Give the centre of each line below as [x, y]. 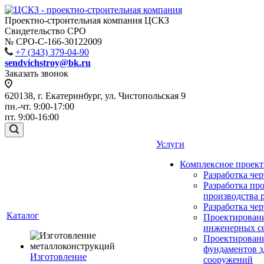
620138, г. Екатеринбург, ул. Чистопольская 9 [95, 96]
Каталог [23, 215]
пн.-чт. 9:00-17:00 [39, 106]
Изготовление [58, 257]
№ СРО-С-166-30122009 [53, 42]
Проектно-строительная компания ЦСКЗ [87, 20]
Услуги [170, 144]
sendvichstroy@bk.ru [48, 63]
